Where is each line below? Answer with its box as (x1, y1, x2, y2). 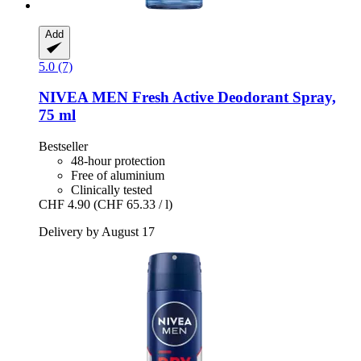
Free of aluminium (71, 168, 164, 183)
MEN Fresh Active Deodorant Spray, (88, 89, 336, 106)
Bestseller (39, 139, 88, 154)
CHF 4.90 (39, 197, 90, 212)
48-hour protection (71, 154, 165, 168)
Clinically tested (71, 183, 152, 197)
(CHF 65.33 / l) (93, 197, 172, 212)
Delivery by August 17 (39, 225, 155, 239)
